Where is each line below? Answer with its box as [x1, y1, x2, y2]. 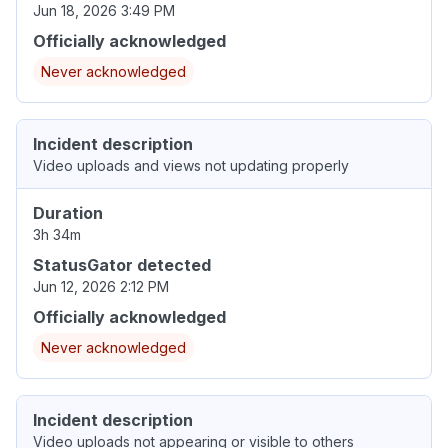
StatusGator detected [33, 255, 211, 276]
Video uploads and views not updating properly [33, 157, 349, 175]
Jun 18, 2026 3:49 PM [33, 2, 175, 20]
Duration [33, 203, 103, 224]
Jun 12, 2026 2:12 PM [33, 278, 169, 296]
